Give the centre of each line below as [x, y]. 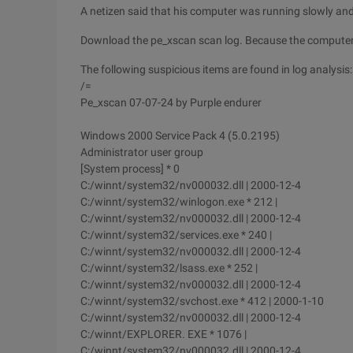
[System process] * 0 [130, 169]
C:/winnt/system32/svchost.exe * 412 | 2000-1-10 [202, 301]
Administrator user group [142, 152]
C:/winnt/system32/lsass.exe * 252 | [169, 268]
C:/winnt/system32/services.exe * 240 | [176, 235]
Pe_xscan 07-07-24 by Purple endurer [171, 102]
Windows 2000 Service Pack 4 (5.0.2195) [180, 136]
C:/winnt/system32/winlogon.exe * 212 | [179, 202]
